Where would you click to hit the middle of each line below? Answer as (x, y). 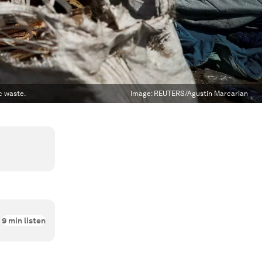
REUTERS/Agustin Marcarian (201, 94)
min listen (26, 220)
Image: (142, 94)
